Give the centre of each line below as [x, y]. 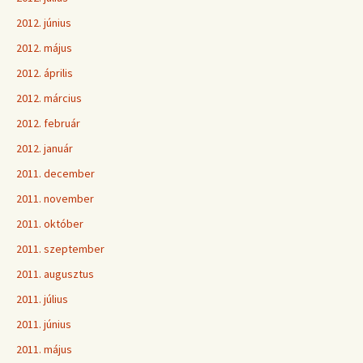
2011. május [44, 349]
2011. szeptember [60, 249]
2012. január [45, 148]
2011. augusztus [55, 274]
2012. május [44, 48]
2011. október [50, 224]
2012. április [45, 73]
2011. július [42, 299]
